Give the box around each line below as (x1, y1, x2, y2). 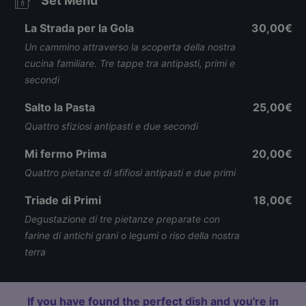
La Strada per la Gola (25, 21, 134, 35)
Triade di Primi (25, 193, 101, 207)
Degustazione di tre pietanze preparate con (25, 213, 220, 225)
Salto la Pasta (25, 100, 95, 114)
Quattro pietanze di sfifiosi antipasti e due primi (25, 167, 236, 178)
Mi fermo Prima (25, 147, 107, 161)
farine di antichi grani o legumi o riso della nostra (25, 229, 240, 241)
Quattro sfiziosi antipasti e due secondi (25, 120, 198, 132)
